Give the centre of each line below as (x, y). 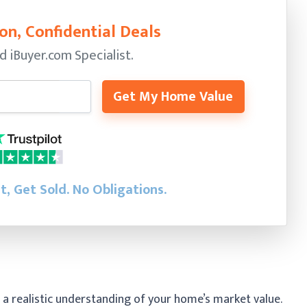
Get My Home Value (173, 96)
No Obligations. (119, 189)
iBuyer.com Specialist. (71, 55)
